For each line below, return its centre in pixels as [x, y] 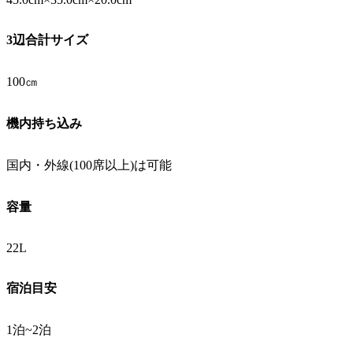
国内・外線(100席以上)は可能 [89, 165]
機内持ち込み [44, 123]
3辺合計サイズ [47, 39]
